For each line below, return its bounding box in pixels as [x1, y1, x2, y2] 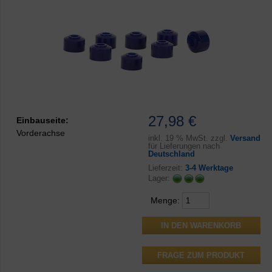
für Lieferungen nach [148, 141, 220, 151]
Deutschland [148, 149, 195, 159]
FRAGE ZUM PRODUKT [157, 251, 245, 260]
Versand [229, 134, 260, 143]
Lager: [148, 173, 172, 183]
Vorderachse [16, 127, 65, 138]
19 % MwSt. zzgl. [162, 134, 230, 143]
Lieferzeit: [148, 163, 185, 173]
